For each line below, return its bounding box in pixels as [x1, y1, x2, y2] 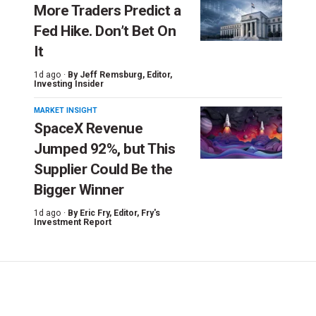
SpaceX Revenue [34, 119, 142, 137]
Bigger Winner [34, 181, 124, 198]
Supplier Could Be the [34, 160, 173, 178]
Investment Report [34, 217, 111, 227]
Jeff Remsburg [80, 69, 142, 80]
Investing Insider [34, 78, 104, 89]
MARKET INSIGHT [34, 105, 97, 115]
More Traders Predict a [34, 1, 181, 19]
